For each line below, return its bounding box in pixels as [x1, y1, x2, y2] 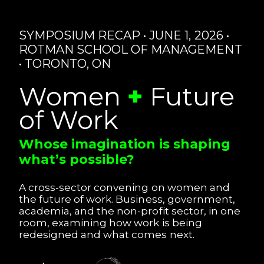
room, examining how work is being [19, 217, 202, 229]
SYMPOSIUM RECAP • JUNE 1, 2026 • [19, 28, 229, 42]
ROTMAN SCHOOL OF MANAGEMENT [19, 42, 242, 57]
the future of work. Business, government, [19, 193, 235, 205]
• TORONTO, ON [19, 57, 111, 71]
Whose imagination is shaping [19, 136, 230, 152]
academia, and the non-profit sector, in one [19, 205, 240, 217]
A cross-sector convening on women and [19, 181, 230, 193]
